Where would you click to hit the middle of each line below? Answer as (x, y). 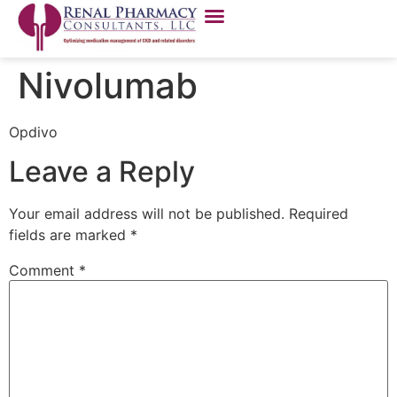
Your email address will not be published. (147, 214)
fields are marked (70, 235)
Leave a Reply (102, 172)
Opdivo (33, 132)
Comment (44, 271)
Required (319, 214)
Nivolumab (108, 86)
